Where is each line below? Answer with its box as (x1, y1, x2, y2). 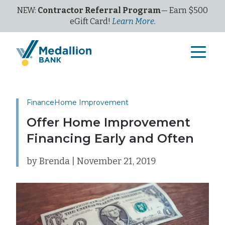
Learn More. (111, 17, 156, 26)
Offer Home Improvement (27, 115, 190, 130)
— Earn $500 (161, 6, 208, 15)
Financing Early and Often (27, 131, 194, 146)
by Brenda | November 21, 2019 (27, 156, 156, 167)
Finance (27, 98, 54, 107)
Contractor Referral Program (38, 6, 161, 15)
